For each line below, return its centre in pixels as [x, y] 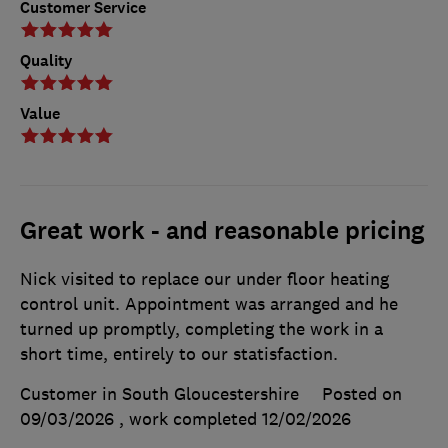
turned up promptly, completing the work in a [201, 328]
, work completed [190, 418]
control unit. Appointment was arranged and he [209, 303]
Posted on [362, 393]
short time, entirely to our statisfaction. [179, 353]
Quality [46, 60]
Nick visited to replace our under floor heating [204, 278]
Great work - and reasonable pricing [222, 230]
